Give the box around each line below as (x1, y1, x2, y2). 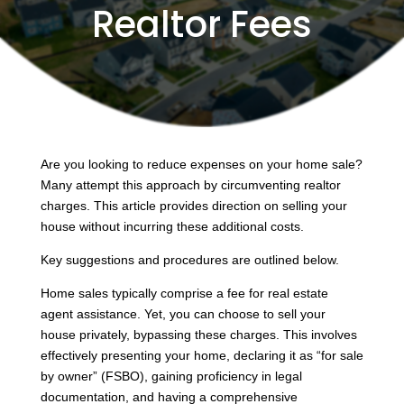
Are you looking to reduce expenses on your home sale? (40, 156, 363, 171)
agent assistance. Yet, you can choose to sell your (40, 306, 326, 321)
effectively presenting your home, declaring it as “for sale (40, 347, 363, 363)
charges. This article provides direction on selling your (40, 197, 347, 213)
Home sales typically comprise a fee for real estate (40, 285, 328, 300)
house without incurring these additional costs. (40, 218, 304, 234)
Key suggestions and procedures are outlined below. (40, 252, 339, 267)
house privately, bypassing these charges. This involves (40, 326, 357, 342)
